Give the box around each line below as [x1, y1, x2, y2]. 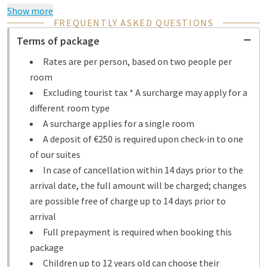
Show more [7, 5, 53, 17]
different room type [30, 102, 113, 114]
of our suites [30, 148, 82, 160]
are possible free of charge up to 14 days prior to [30, 195, 226, 207]
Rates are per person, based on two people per [43, 55, 232, 67]
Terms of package [17, 34, 100, 48]
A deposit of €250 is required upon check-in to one [43, 133, 243, 145]
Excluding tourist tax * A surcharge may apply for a [43, 86, 247, 98]
